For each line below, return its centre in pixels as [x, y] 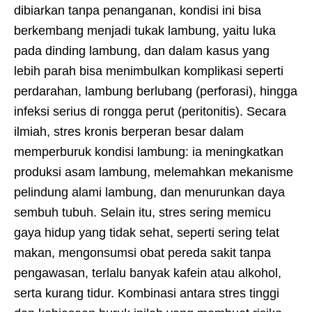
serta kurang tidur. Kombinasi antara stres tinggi [147, 294]
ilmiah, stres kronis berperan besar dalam [129, 132]
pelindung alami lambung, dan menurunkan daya [149, 193]
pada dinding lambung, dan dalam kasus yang [142, 51]
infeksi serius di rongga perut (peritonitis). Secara [150, 112]
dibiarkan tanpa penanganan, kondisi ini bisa [138, 11]
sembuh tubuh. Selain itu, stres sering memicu [142, 213]
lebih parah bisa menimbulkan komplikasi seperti [149, 71]
